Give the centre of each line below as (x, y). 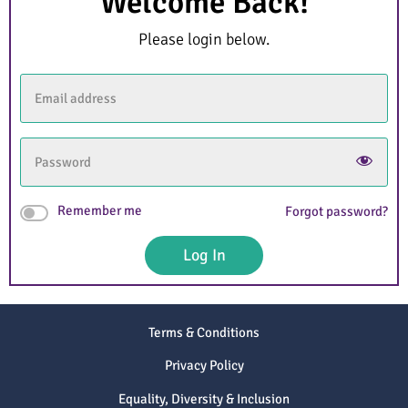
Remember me (100, 211)
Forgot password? (337, 211)
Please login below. (204, 39)
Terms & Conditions (204, 332)
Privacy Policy (204, 366)
